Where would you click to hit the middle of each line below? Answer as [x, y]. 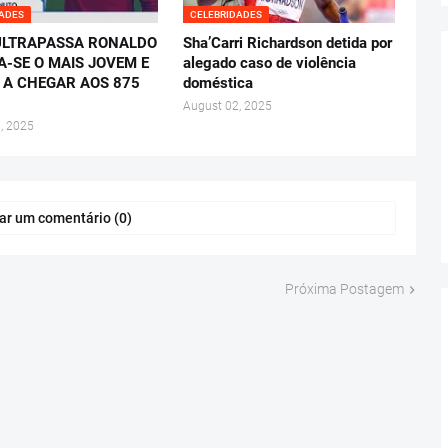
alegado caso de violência [269, 63]
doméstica [217, 83]
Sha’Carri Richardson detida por [287, 43]
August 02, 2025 [227, 106]
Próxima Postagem [344, 289]
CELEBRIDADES [225, 15]
